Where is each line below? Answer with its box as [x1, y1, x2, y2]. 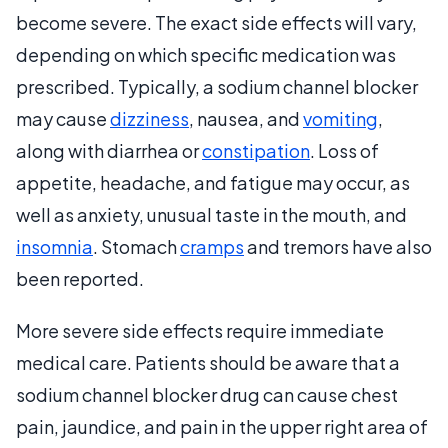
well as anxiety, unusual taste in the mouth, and [16, 202, 407, 226]
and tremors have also [244, 234, 432, 258]
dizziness [110, 106, 189, 130]
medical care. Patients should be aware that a [16, 350, 400, 374]
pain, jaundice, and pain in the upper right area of [16, 414, 428, 438]
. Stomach [93, 234, 180, 258]
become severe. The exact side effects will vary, [16, 10, 417, 34]
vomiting [303, 106, 378, 130]
